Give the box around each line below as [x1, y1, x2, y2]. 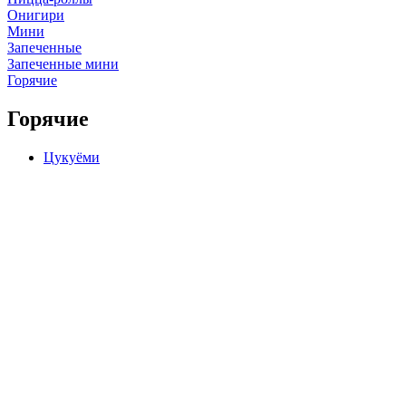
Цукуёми [43, 149, 100, 165]
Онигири [7, 7, 64, 23]
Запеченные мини [7, 56, 119, 72]
